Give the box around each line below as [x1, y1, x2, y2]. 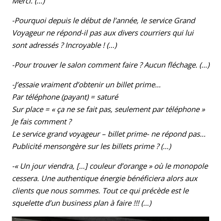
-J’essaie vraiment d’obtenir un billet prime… [12, 79, 161, 90]
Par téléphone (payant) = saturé [12, 92, 118, 102]
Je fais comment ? [12, 116, 71, 127]
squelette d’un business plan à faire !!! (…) [12, 198, 151, 208]
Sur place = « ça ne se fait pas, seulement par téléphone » [12, 104, 205, 114]
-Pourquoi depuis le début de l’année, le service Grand [12, 15, 195, 26]
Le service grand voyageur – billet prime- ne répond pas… [12, 129, 206, 139]
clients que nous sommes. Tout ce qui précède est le [12, 185, 188, 196]
